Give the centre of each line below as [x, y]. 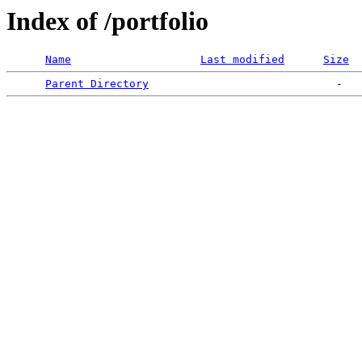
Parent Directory [97, 84]
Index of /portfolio [107, 21]
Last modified [242, 60]
